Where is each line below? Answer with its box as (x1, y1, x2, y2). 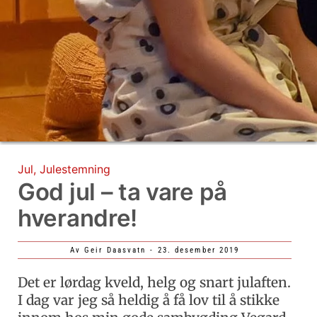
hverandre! (18, 203, 137, 232)
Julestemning (40, 161, 110, 176)
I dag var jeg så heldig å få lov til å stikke (18, 291, 279, 309)
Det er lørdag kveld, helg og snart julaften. (18, 273, 291, 291)
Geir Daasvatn (81, 245, 146, 255)
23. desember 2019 (157, 245, 240, 255)
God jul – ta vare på (18, 177, 227, 206)
